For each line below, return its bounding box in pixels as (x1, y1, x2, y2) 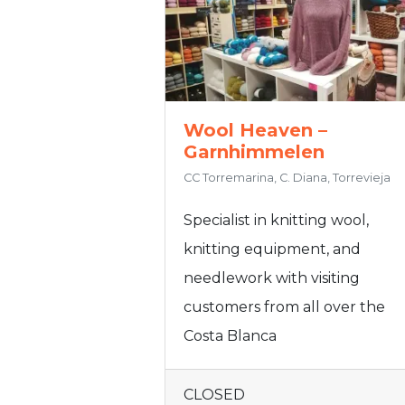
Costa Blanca (184, 326, 277, 344)
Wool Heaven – (184, 118, 327, 141)
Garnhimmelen (184, 140, 325, 163)
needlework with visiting (184, 268, 360, 287)
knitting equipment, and (184, 240, 361, 258)
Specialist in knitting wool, (184, 211, 369, 229)
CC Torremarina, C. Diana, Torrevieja (184, 170, 391, 184)
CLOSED (184, 385, 245, 403)
